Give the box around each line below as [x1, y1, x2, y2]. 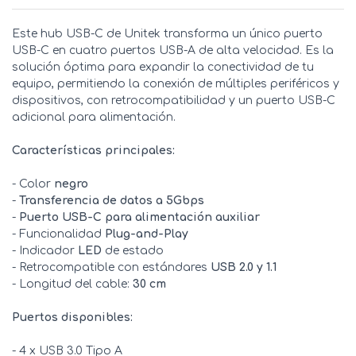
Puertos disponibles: [12, 311, 133, 324]
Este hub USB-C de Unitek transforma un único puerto [12, 28, 323, 41]
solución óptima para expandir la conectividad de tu [12, 61, 314, 74]
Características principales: [12, 145, 175, 157]
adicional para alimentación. [12, 111, 176, 124]
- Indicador [12, 245, 78, 257]
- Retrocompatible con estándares [12, 261, 211, 274]
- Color [12, 178, 54, 191]
